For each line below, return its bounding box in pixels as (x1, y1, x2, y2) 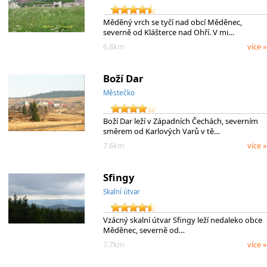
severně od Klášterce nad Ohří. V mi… (103, 26, 234, 38)
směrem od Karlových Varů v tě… (103, 125, 220, 136)
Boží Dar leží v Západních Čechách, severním (103, 115, 258, 126)
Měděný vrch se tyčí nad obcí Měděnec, (103, 16, 242, 27)
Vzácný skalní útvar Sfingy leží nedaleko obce (103, 214, 262, 225)
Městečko (103, 88, 135, 97)
